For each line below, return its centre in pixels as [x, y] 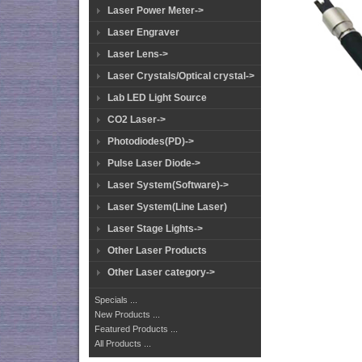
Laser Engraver [143, 32]
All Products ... [123, 343]
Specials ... [116, 300]
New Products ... [127, 314]
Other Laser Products [157, 250]
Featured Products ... [136, 329]
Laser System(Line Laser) [167, 207]
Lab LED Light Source [157, 98]
